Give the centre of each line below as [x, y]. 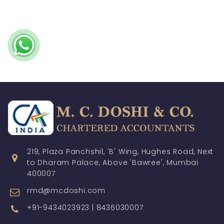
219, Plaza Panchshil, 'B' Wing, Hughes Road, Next [120, 152]
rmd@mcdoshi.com [66, 191]
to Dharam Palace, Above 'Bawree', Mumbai [113, 163]
